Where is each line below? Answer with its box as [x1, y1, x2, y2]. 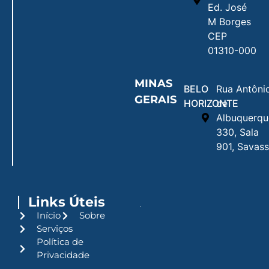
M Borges [208, 16, 252, 28]
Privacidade [36, 249, 89, 261]
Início [36, 210, 61, 222]
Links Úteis [28, 194, 105, 211]
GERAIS [134, 93, 177, 107]
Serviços [36, 223, 73, 235]
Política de [36, 236, 83, 248]
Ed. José [208, 1, 247, 14]
